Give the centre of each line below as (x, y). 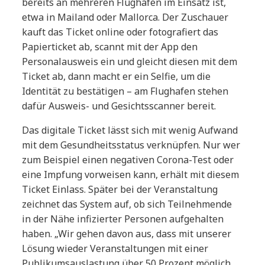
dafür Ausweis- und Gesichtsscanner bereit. (119, 106)
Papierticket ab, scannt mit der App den (110, 47)
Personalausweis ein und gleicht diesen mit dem (130, 62)
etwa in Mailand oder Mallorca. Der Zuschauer (125, 17)
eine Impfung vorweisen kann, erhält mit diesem (131, 174)
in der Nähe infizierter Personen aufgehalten (123, 219)
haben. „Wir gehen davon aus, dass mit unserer (127, 234)
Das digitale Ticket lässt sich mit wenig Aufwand (130, 130)
